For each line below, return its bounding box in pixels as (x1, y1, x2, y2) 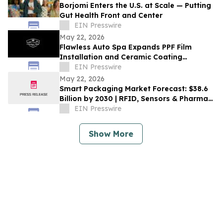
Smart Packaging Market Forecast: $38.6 (59, 84, 208, 94)
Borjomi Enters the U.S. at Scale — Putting (59, 1, 211, 10)
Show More (89, 129, 133, 139)
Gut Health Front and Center (59, 11, 163, 20)
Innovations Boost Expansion (59, 104, 168, 113)
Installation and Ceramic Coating (59, 53, 182, 62)
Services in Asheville (59, 62, 133, 72)
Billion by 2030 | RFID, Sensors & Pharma (59, 94, 208, 104)
